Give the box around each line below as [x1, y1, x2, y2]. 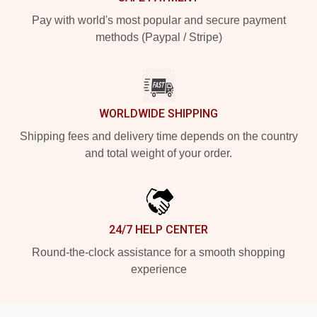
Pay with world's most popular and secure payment [31, 14, 286, 26]
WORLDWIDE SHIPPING [99, 107, 218, 120]
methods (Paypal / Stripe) [95, 31, 222, 43]
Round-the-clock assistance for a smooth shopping [32, 246, 285, 258]
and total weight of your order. [85, 147, 232, 159]
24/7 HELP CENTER [109, 223, 208, 236]
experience [130, 263, 187, 275]
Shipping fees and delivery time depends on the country [19, 130, 298, 142]
